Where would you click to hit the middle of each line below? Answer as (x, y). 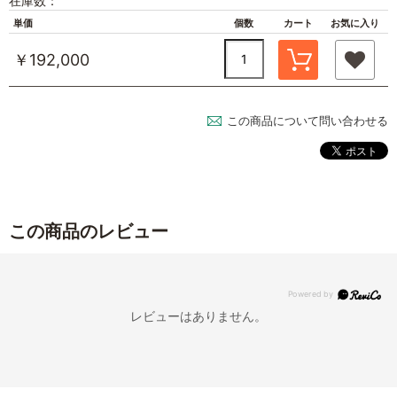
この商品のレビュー (89, 231)
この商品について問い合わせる (307, 120)
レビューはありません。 (198, 315)
